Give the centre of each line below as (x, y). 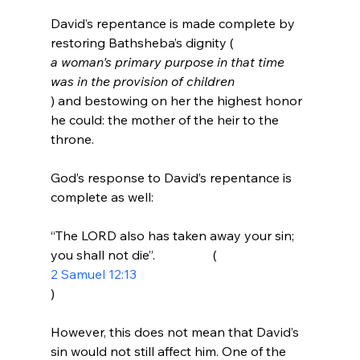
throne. (72, 139)
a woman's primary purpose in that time (169, 61)
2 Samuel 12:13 (93, 274)
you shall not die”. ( (133, 254)
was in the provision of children (142, 81)
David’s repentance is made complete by (174, 23)
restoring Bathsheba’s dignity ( (142, 42)
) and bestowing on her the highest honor (178, 100)
